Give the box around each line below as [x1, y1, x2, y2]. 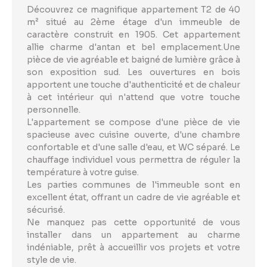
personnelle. [27, 104, 80, 116]
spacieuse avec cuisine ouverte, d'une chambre [27, 129, 240, 141]
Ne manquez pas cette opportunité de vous [27, 217, 240, 228]
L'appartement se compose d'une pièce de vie [27, 117, 240, 128]
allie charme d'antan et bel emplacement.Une [27, 42, 240, 53]
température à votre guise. [27, 167, 139, 178]
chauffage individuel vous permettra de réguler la [27, 154, 240, 166]
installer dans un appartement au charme [27, 229, 240, 241]
